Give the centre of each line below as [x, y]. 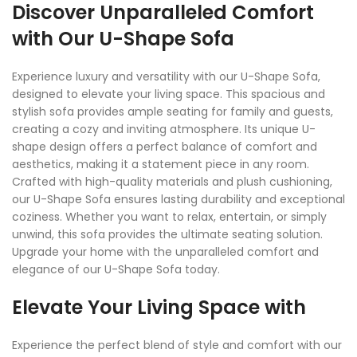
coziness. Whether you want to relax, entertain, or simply [169, 217]
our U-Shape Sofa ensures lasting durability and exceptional [178, 200]
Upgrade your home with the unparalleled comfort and [165, 252]
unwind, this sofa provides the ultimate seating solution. [167, 235]
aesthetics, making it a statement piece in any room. [161, 165]
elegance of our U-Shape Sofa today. [116, 270]
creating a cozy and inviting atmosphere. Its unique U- [164, 129]
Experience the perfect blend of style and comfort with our [177, 345]
